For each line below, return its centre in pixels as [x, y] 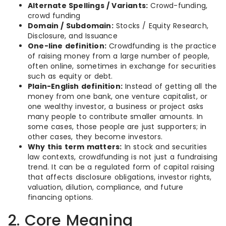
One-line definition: [67, 46]
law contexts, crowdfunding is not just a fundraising [123, 157]
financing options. [61, 197]
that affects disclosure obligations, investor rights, [120, 177]
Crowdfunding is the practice [161, 46]
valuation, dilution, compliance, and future [106, 187]
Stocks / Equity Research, [161, 26]
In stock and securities [164, 147]
